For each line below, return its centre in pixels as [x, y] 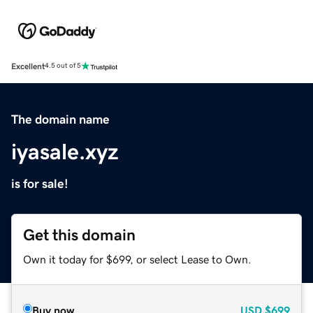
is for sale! [40, 183]
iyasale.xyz [65, 151]
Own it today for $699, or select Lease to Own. [137, 259]
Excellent [28, 66]
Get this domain [79, 235]
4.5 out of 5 [63, 66]
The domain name [60, 119]
